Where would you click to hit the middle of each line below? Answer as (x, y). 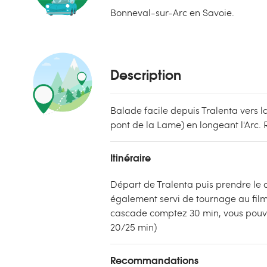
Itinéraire (131, 157)
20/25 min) (133, 226)
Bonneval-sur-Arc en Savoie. (172, 12)
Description (146, 74)
